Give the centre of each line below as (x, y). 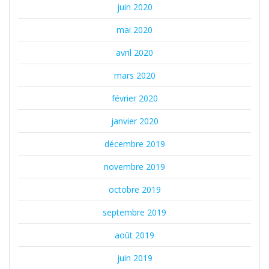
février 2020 (134, 98)
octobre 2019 (134, 190)
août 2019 (134, 235)
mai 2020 (134, 30)
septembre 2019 (134, 213)
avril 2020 (134, 53)
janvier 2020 (134, 121)
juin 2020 (134, 7)
